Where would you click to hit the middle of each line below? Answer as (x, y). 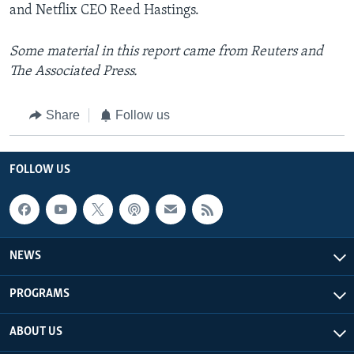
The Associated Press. (73, 72)
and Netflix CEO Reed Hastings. (104, 11)
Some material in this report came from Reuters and (166, 52)
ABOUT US (36, 332)
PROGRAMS (40, 294)
